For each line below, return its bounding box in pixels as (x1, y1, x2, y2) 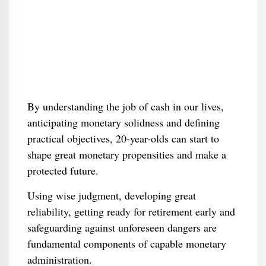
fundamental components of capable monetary (27, 236, 226, 251)
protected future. (27, 163, 99, 178)
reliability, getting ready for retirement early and (27, 204, 235, 218)
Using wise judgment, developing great (27, 188, 196, 202)
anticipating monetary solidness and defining (27, 115, 220, 129)
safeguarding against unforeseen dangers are (27, 220, 217, 235)
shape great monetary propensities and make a (27, 147, 226, 161)
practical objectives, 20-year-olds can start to (27, 131, 219, 145)
